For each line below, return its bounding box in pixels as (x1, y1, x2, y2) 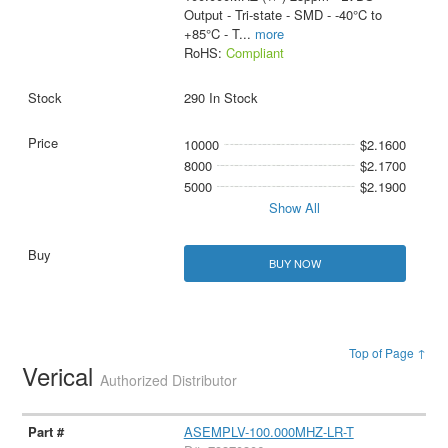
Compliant (225, 43, 284, 63)
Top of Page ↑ (348, 344, 426, 362)
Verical (22, 358, 101, 394)
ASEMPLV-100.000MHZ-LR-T (183, 422, 354, 442)
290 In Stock (183, 88, 258, 108)
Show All (269, 198, 321, 218)
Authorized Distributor (100, 370, 238, 391)
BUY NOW (268, 255, 321, 272)
